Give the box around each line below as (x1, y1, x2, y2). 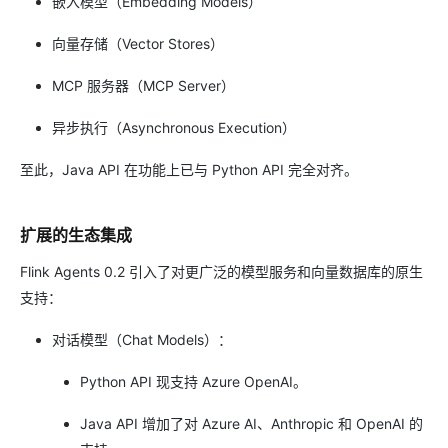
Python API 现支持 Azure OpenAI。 (80, 373, 307, 390)
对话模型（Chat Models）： (52, 331, 232, 348)
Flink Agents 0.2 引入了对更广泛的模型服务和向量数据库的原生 (20, 263, 423, 280)
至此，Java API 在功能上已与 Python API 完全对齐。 (20, 161, 358, 178)
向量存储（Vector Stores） (52, 35, 224, 52)
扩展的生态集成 (20, 225, 132, 245)
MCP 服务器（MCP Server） (52, 77, 235, 94)
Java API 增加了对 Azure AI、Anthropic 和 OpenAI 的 (80, 415, 423, 432)
